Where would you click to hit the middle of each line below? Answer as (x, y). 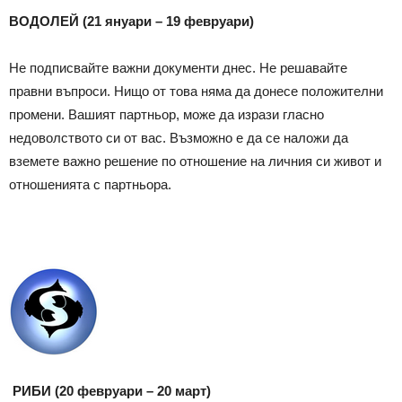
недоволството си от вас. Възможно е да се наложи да (179, 137)
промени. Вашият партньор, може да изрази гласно (166, 114)
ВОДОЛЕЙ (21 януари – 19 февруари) (131, 21)
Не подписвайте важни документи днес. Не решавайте (178, 67)
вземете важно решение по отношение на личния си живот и (195, 161)
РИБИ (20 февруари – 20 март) (112, 390)
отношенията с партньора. (90, 184)
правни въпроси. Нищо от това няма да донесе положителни (196, 91)
